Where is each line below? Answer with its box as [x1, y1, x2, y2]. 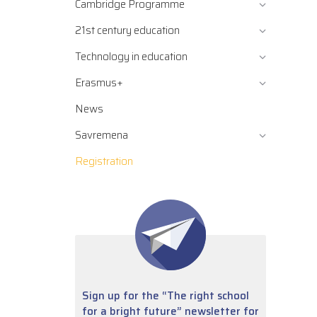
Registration [75, 153, 133, 170]
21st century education [75, 22, 180, 39]
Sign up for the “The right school [82, 287, 249, 304]
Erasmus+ [75, 74, 123, 91]
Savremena [75, 127, 128, 144]
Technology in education [75, 48, 188, 65]
